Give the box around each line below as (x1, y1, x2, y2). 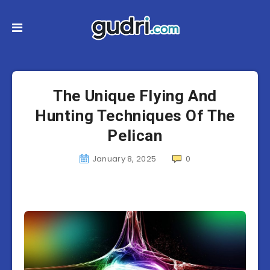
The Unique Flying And (53, 87, 217, 105)
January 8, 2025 (92, 153, 157, 165)
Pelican (107, 127, 163, 145)
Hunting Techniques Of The (34, 107, 235, 125)
